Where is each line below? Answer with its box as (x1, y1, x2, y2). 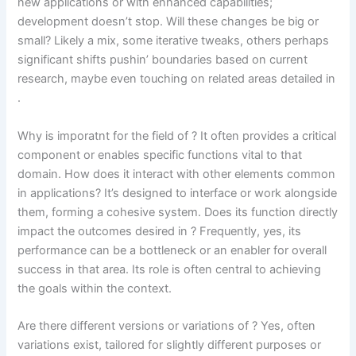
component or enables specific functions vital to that (17, 147, 303, 162)
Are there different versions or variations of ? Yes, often (17, 319, 316, 334)
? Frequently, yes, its (191, 223, 302, 238)
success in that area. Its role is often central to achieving (17, 261, 322, 277)
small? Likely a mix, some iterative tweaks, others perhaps (17, 33, 330, 48)
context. (127, 281, 172, 296)
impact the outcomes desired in (17, 223, 192, 238)
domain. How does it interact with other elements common (17, 166, 336, 181)
